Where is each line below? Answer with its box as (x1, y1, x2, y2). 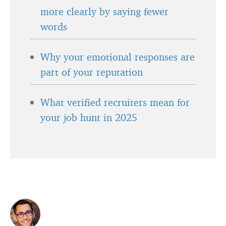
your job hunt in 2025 (40, 111, 137, 124)
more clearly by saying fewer (40, 5, 168, 18)
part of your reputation (40, 66, 143, 78)
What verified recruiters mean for (40, 96, 190, 108)
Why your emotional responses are (40, 50, 195, 63)
